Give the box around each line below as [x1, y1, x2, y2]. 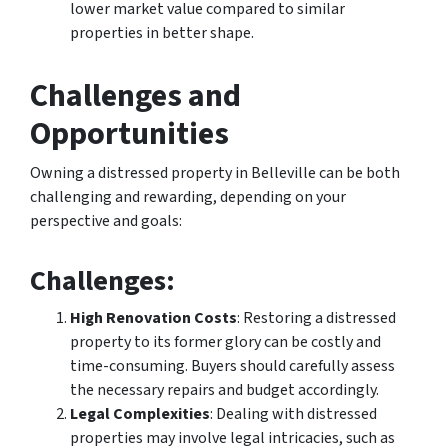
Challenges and [30, 73, 241, 119]
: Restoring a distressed [237, 307, 396, 329]
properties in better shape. [70, 22, 254, 44]
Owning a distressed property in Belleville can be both [30, 162, 400, 184]
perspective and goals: [30, 210, 182, 232]
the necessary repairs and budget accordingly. [70, 379, 379, 401]
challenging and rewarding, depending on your [30, 186, 346, 208]
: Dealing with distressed [210, 403, 377, 425]
